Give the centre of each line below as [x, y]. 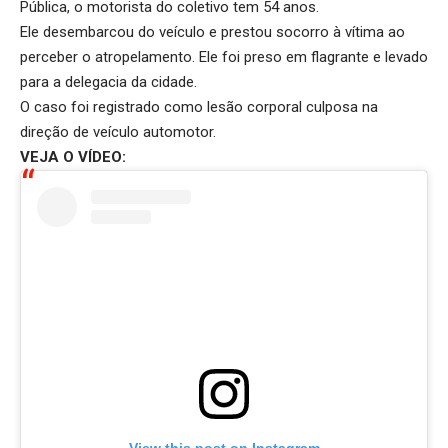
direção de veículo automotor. [118, 132]
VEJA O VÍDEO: [73, 157]
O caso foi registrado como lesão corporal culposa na [199, 107]
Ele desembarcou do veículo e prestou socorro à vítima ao [212, 32]
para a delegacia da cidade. [108, 82]
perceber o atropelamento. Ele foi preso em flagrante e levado [224, 57]
